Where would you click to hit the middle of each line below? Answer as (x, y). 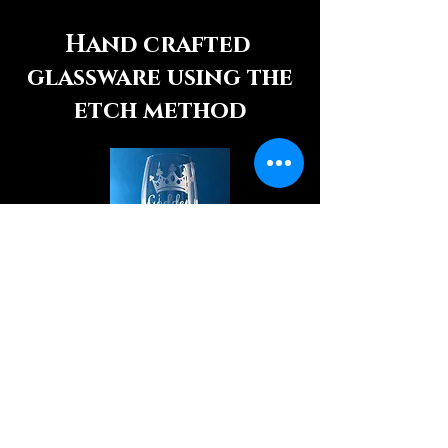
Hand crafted (160, 45)
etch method (160, 111)
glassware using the (160, 78)
